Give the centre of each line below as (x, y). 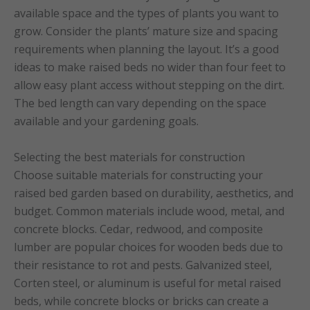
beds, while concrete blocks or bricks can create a (141, 301)
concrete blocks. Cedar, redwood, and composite (138, 229)
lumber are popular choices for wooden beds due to (148, 247)
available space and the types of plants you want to (146, 13)
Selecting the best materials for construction (129, 157)
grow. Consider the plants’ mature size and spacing (146, 31)
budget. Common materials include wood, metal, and (149, 211)
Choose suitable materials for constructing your (138, 175)
